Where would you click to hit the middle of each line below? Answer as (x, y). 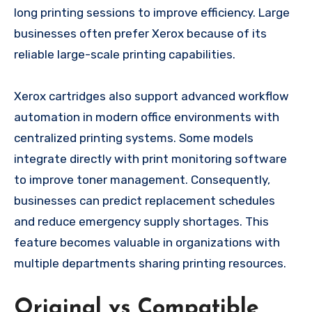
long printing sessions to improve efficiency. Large (152, 13)
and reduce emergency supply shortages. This (141, 222)
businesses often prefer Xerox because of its (140, 34)
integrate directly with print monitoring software (150, 159)
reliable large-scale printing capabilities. (125, 55)
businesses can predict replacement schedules (145, 201)
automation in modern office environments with (147, 117)
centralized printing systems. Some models (134, 138)
